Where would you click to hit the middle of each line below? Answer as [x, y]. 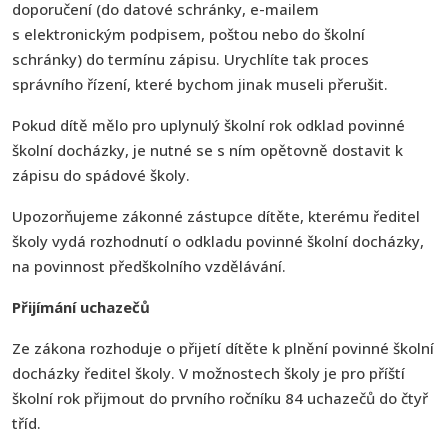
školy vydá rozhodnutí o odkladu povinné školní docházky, [218, 240]
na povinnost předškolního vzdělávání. [149, 265]
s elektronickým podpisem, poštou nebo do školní [188, 33]
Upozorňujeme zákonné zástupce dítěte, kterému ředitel [216, 215]
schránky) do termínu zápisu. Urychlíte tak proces [190, 58]
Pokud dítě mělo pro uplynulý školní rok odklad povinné [208, 124]
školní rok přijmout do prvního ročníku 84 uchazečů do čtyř [220, 397]
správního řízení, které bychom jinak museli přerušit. [200, 83]
